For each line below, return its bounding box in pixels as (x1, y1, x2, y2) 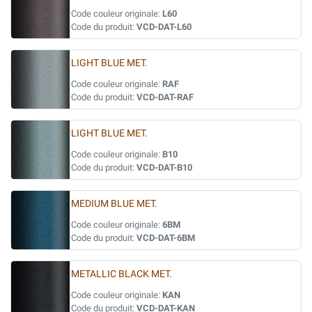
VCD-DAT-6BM (136, 233, 195, 243)
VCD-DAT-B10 (136, 162, 192, 173)
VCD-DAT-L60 (136, 22, 192, 32)
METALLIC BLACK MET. (71, 268, 172, 280)
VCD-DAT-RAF (136, 92, 194, 102)
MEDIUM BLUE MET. (71, 198, 157, 210)
